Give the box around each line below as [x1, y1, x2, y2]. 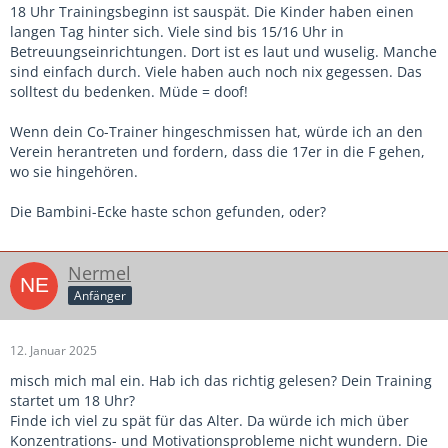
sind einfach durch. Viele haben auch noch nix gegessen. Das [10, 61, 422, 81]
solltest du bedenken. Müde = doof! [10, 81, 248, 101]
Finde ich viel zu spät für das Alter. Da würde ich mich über [10, 410, 409, 430]
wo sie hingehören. [10, 161, 138, 181]
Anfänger [74, 287, 126, 305]
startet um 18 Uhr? [10, 390, 135, 410]
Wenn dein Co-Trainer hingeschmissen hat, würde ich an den [10, 121, 423, 141]
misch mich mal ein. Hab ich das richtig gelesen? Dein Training [10, 370, 432, 390]
